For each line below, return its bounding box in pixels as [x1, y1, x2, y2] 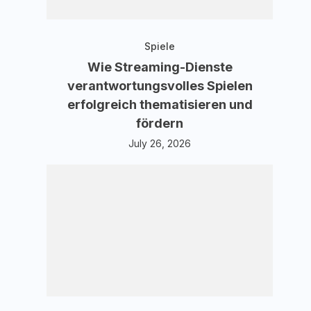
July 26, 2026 [128, 137, 192, 149]
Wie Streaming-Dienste [87, 60, 233, 74]
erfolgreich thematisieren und [67, 97, 253, 112]
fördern [136, 116, 184, 131]
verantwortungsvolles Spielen [67, 78, 253, 93]
